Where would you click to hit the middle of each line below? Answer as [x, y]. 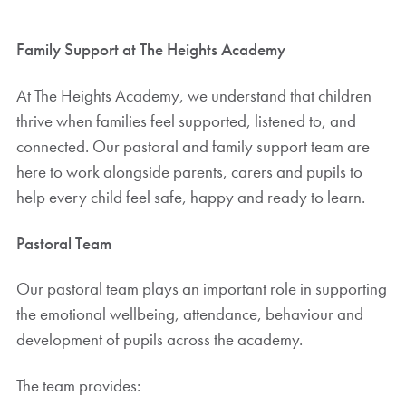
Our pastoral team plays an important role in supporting [201, 289]
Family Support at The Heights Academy [150, 49]
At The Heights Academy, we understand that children [193, 95]
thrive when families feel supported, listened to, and [186, 121]
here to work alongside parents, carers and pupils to [189, 171]
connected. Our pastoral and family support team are [193, 146]
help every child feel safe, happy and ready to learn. [190, 197]
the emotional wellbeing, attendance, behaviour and [189, 314]
